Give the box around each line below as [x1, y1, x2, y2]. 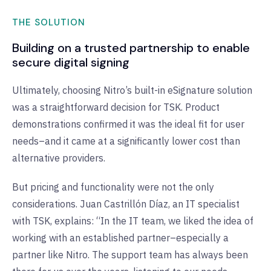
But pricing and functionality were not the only [12, 181, 214, 194]
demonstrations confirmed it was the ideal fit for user [12, 118, 244, 131]
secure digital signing [12, 54, 129, 71]
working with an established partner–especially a [12, 232, 229, 244]
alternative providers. [12, 152, 110, 165]
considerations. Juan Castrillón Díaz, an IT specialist [12, 198, 240, 211]
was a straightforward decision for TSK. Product [12, 101, 220, 114]
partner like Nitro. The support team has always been [12, 249, 248, 261]
